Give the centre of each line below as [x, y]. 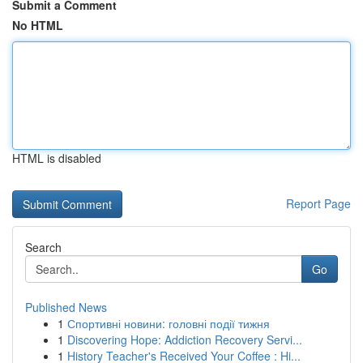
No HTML [38, 25]
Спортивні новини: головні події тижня [169, 323]
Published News [66, 307]
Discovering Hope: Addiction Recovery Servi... [185, 340]
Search [43, 247]
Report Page [318, 203]
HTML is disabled [57, 158]
